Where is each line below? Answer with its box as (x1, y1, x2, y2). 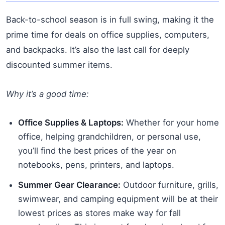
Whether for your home (124, 117, 219, 128)
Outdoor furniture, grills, (121, 179, 218, 190)
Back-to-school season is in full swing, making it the (6, 14, 214, 25)
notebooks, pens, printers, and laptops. (18, 159, 174, 170)
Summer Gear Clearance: (18, 179, 121, 190)
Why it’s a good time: (6, 88, 89, 99)
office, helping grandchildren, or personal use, (18, 131, 201, 142)
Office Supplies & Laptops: (18, 117, 124, 128)
